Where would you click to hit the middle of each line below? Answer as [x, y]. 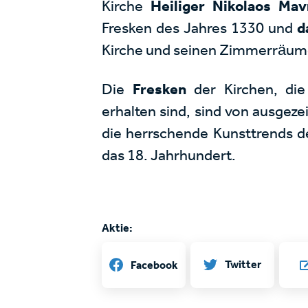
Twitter [243, 265]
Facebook [155, 265]
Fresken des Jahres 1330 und [199, 28]
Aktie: [118, 228]
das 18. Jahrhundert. [169, 155]
